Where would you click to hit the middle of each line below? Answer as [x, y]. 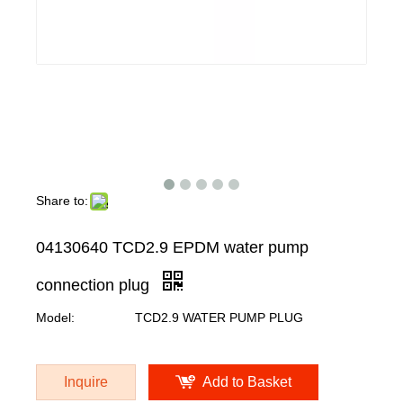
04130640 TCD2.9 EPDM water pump [172, 247]
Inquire [86, 381]
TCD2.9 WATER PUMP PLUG [219, 317]
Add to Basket [247, 381]
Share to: [62, 200]
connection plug [95, 285]
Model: [55, 317]
